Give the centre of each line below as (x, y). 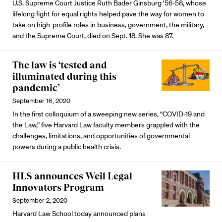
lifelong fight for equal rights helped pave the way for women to (108, 14)
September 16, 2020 (41, 101)
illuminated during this (64, 76)
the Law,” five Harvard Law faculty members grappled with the (106, 125)
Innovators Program (58, 187)
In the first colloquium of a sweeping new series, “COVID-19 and (109, 114)
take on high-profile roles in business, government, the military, (108, 25)
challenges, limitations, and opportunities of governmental (101, 136)
